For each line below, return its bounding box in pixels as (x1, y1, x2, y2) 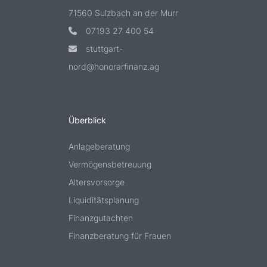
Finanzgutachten (69, 212, 133, 223)
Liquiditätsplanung (69, 194, 139, 205)
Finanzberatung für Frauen (69, 230, 171, 241)
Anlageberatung (69, 141, 130, 151)
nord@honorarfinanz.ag (69, 61, 159, 72)
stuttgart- (83, 43, 123, 54)
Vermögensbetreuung (69, 159, 151, 169)
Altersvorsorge (69, 176, 125, 187)
